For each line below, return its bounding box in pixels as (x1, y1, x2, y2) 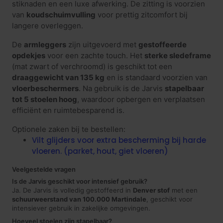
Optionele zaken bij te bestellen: (12, 124, 125, 134)
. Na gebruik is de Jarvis (79, 83, 165, 93)
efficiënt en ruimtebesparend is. (12, 105, 124, 115)
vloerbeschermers (12, 83, 79, 93)
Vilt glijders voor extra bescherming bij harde (32, 134, 206, 145)
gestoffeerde (138, 39, 187, 49)
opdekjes (12, 50, 45, 60)
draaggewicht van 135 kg (12, 72, 105, 82)
